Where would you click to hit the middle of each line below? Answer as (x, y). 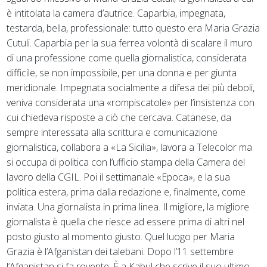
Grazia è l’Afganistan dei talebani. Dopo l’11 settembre (120, 251)
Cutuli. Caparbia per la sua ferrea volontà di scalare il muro (130, 43)
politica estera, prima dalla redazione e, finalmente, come (126, 192)
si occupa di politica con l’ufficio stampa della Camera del (126, 162)
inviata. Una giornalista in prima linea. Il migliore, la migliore (128, 207)
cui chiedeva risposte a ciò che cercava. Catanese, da (119, 117)
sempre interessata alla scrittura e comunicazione (112, 132)
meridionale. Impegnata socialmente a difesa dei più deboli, (131, 87)
